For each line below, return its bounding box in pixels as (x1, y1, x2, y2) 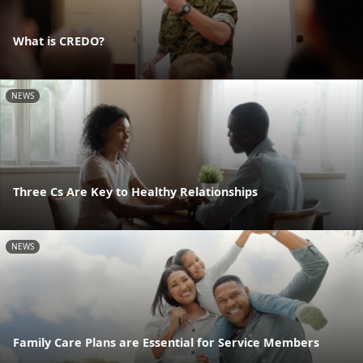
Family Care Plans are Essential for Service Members (13, 335, 319, 351)
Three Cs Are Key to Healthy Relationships (13, 184, 258, 200)
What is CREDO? (13, 32, 105, 49)
